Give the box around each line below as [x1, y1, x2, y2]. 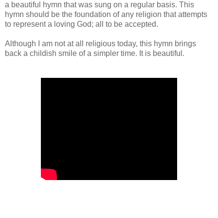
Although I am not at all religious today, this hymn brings [5, 39, 196, 48]
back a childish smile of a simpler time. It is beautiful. [5, 49, 186, 57]
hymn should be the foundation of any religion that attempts [5, 10, 207, 18]
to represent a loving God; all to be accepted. [5, 19, 160, 28]
